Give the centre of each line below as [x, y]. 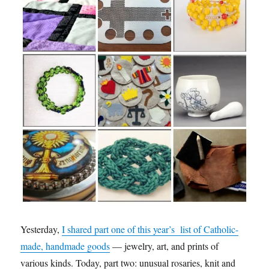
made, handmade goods [65, 246]
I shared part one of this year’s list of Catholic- [150, 229]
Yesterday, [41, 229]
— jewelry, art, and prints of [165, 246]
